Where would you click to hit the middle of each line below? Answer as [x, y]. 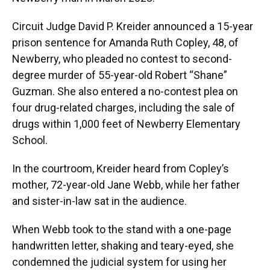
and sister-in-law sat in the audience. [99, 201]
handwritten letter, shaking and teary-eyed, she [123, 246]
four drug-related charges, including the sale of [124, 108]
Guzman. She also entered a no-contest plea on [125, 91]
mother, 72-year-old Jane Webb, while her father [126, 185]
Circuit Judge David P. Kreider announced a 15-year [133, 26]
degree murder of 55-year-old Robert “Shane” [120, 75]
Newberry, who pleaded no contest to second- [122, 59]
